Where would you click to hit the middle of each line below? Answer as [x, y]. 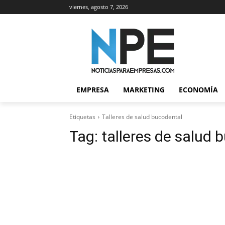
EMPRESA [93, 90]
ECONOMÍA [198, 90]
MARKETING [144, 90]
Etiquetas [82, 117]
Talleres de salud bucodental [142, 117]
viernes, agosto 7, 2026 [99, 7]
